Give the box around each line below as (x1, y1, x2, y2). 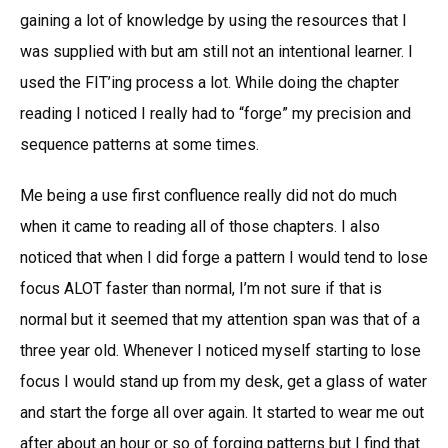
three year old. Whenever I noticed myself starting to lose (20, 341, 421, 360)
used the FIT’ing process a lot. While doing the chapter (20, 73, 399, 92)
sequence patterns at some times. (20, 135, 259, 154)
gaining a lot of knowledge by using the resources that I (20, 11, 407, 30)
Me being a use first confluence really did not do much (20, 186, 397, 205)
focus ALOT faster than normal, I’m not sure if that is (20, 279, 382, 298)
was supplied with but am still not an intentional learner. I (20, 42, 413, 61)
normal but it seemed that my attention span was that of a (20, 310, 420, 329)
